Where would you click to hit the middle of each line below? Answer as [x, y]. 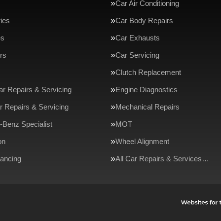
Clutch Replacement [148, 72]
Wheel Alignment [142, 141]
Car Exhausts [138, 38]
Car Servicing [137, 55]
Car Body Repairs [144, 20]
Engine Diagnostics [147, 90]
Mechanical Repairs [147, 107]
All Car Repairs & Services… [162, 159]
